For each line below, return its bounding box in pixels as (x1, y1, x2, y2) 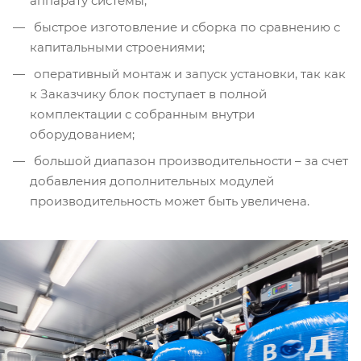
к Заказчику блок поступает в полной (30, 86, 267, 102)
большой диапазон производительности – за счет (31, 153, 348, 169)
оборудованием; (30, 127, 135, 143)
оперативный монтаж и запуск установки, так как (31, 66, 346, 82)
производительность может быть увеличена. (30, 193, 309, 210)
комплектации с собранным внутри (30, 106, 255, 122)
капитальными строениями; (30, 39, 205, 56)
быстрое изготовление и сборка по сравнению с (31, 19, 340, 35)
